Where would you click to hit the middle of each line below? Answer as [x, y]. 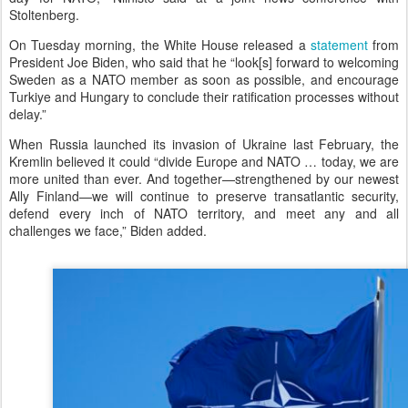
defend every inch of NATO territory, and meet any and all [204, 213]
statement [339, 44]
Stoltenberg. [44, 14]
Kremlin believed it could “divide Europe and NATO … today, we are [204, 161]
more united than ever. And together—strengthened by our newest [204, 178]
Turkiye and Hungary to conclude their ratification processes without [204, 96]
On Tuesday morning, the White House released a [160, 44]
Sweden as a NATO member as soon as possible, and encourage [204, 79]
